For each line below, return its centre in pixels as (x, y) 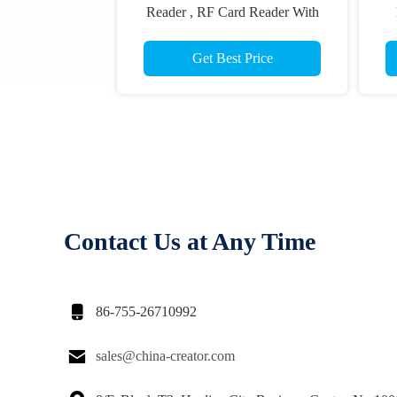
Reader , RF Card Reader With (232, 12)
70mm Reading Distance (232, 33)
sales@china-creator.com (165, 356)
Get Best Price (232, 58)
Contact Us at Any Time (190, 241)
